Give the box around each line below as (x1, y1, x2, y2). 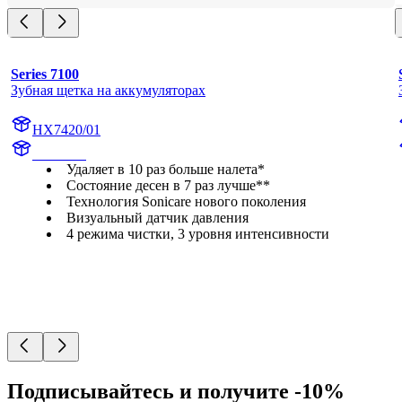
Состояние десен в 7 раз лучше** (66, 178, 270, 194)
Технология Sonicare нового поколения (66, 194, 306, 210)
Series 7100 (11, 66, 79, 83)
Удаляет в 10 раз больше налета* (66, 162, 265, 178)
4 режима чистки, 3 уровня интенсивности (66, 226, 329, 242)
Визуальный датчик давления (66, 210, 249, 226)
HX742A (32, 146, 86, 162)
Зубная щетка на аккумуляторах (11, 83, 205, 99)
